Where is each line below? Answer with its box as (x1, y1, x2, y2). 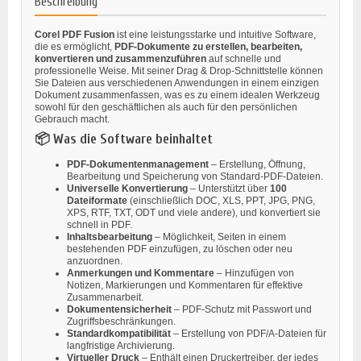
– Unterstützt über (188, 182, 270, 194)
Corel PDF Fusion (35, 28, 114, 40)
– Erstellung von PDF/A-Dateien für (171, 327, 326, 339)
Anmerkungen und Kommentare (67, 267, 214, 279)
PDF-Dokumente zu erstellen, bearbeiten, (114, 40, 302, 52)
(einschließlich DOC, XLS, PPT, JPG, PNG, (127, 194, 315, 206)
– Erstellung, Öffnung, (209, 158, 305, 170)
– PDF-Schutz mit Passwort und (172, 303, 312, 315)
